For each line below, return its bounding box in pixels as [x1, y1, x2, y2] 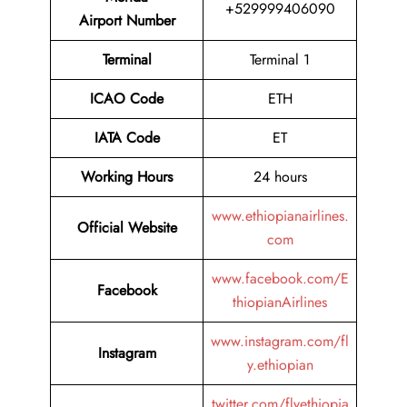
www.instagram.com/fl [211, 331, 349, 352]
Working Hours [81, 166, 173, 188]
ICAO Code [90, 88, 164, 110]
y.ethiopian [246, 354, 313, 376]
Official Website [76, 217, 177, 239]
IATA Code [94, 127, 160, 149]
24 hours [253, 166, 307, 188]
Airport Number [78, 10, 175, 32]
